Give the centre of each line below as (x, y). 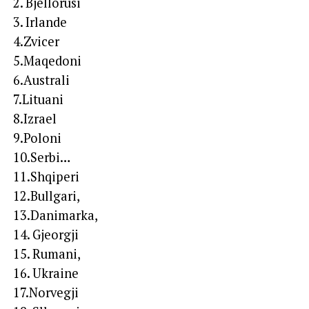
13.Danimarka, (55, 215)
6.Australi (41, 80)
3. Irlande (40, 22)
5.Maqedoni (47, 60)
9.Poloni (37, 138)
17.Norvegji (46, 292)
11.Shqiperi (46, 176)
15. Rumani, (47, 253)
